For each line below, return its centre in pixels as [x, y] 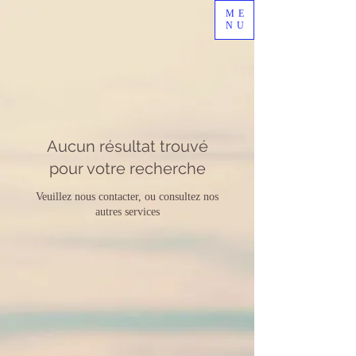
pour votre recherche [127, 168]
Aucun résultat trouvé [127, 146]
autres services [127, 212]
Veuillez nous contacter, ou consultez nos [127, 197]
